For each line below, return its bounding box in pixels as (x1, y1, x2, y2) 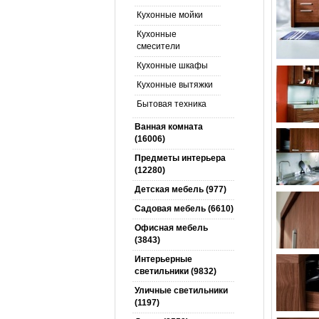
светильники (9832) (134, 266, 216, 276)
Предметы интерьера (134, 153, 226, 163)
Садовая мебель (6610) (134, 204, 234, 214)
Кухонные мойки (136, 10, 203, 20)
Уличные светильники (134, 286, 228, 296)
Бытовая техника (136, 99, 206, 109)
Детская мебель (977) (134, 184, 226, 194)
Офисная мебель (134, 223, 208, 233)
